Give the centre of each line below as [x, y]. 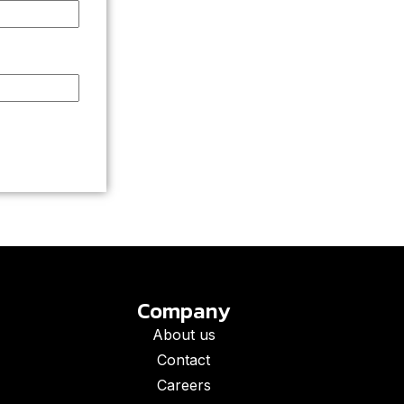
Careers [184, 385]
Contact [184, 360]
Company [184, 311]
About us [184, 335]
